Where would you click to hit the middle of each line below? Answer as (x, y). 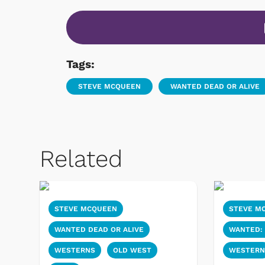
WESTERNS (75, 251)
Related (81, 159)
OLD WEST (132, 251)
